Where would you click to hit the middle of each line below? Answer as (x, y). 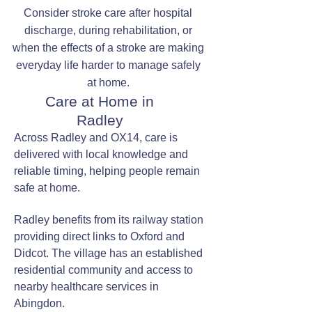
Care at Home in (100, 101)
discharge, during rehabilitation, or (108, 30)
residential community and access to (103, 270)
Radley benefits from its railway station (109, 220)
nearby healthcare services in (86, 287)
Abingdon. (39, 303)
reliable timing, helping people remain (107, 171)
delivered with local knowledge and (101, 154)
